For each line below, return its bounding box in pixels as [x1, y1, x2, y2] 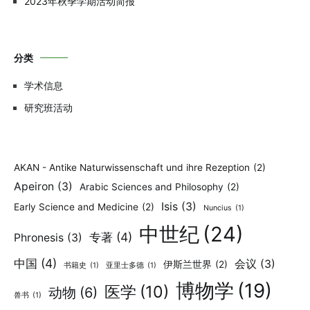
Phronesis [14, 231, 64, 245]
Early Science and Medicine [14, 201, 138, 213]
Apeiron [14, 180, 54, 194]
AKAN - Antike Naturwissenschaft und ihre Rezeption [14, 162, 250, 174]
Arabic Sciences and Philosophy [80, 181, 224, 193]
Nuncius [203, 203, 232, 213]
